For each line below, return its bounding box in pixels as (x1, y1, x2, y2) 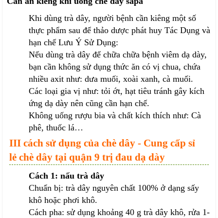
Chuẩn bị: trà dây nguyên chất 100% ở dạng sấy (29, 183, 200, 193)
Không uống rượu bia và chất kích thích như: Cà (29, 110, 201, 121)
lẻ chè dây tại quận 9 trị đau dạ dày (9, 151, 165, 163)
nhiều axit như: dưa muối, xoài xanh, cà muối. (29, 74, 194, 84)
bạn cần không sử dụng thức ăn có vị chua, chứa (29, 62, 201, 72)
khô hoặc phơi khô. (29, 195, 98, 205)
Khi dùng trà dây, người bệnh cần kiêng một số (29, 13, 197, 23)
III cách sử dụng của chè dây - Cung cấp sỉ (9, 137, 196, 149)
